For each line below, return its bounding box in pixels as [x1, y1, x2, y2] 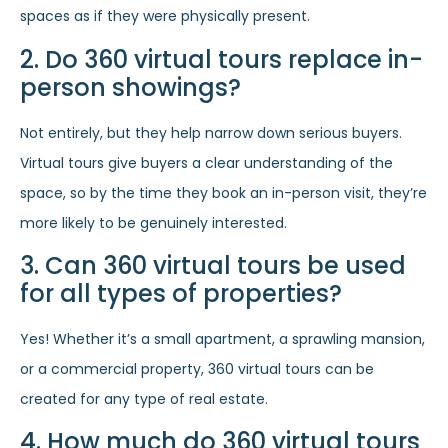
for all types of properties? [20, 277, 342, 311]
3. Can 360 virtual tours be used [20, 249, 406, 283]
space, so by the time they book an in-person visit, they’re [20, 182, 427, 203]
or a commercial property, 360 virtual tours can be [20, 359, 374, 380]
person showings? [20, 70, 241, 104]
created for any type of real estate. [20, 389, 268, 410]
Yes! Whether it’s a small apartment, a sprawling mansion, [20, 329, 425, 350]
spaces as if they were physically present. [20, 6, 310, 27]
